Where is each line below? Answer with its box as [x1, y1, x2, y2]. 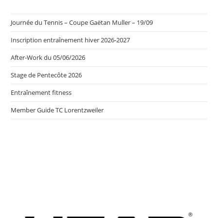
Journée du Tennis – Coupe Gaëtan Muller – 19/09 [11, 18, 153, 27]
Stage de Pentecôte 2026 [11, 71, 82, 79]
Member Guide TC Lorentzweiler [11, 106, 104, 114]
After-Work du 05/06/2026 [11, 53, 86, 62]
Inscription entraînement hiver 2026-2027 [11, 36, 130, 44]
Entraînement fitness [11, 88, 72, 97]
